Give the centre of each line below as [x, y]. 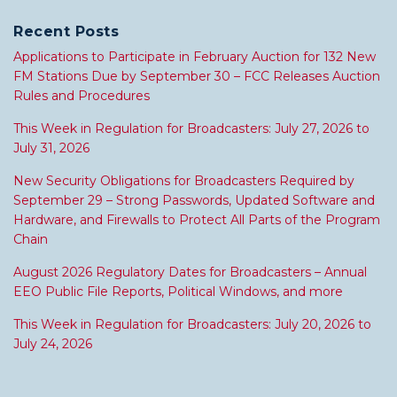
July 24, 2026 [53, 344]
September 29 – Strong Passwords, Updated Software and [194, 201]
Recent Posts [66, 32]
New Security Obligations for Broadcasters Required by [184, 181]
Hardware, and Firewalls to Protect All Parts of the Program [197, 220]
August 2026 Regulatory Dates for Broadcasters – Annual [190, 272]
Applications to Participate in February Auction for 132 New [195, 57]
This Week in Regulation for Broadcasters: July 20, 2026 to [192, 325]
